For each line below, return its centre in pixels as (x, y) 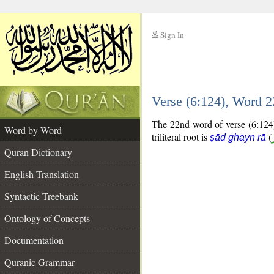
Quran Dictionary (38, 152)
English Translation (42, 174)
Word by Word (33, 130)
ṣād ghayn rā (238, 137)
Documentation (34, 240)
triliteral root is (181, 137)
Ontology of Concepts (47, 218)
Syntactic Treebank (41, 196)
